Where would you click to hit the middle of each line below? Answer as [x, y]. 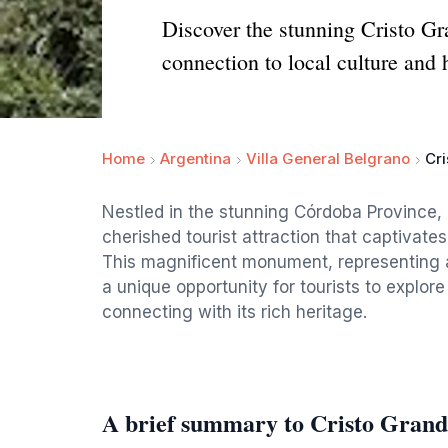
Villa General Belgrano [328, 158]
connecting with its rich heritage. [234, 312]
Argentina [195, 158]
